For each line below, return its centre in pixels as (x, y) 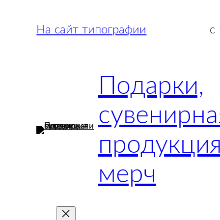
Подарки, (151, 86)
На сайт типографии (92, 30)
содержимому (31, 35)
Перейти (21, 10)
